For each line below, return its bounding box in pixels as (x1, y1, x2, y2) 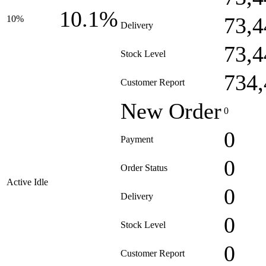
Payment (121, 134, 153, 144)
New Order (121, 99, 221, 123)
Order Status (121, 163, 167, 173)
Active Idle (7, 177, 48, 187)
